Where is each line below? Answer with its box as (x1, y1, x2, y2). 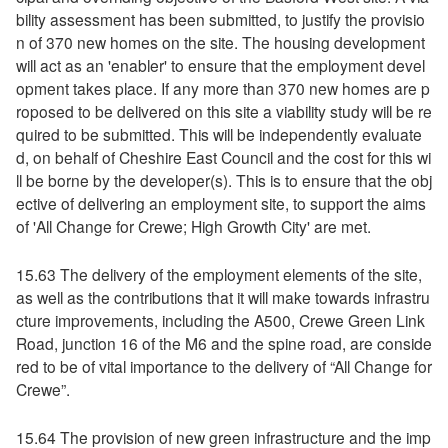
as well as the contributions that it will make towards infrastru (15, 286, 430, 309)
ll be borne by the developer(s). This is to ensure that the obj (15, 168, 432, 191)
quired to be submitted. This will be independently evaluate (15, 122, 422, 145)
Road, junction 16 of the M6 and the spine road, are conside (15, 332, 432, 355)
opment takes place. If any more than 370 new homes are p (15, 76, 430, 99)
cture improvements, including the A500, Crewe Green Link (15, 309, 425, 332)
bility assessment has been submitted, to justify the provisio (15, 7, 425, 30)
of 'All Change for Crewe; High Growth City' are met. (15, 214, 371, 237)
